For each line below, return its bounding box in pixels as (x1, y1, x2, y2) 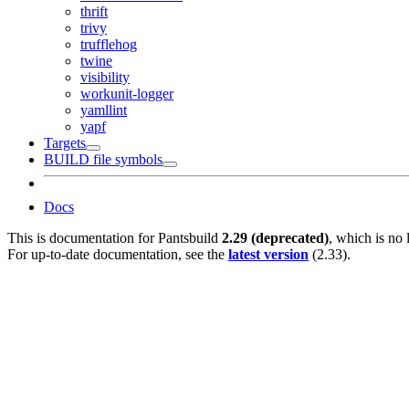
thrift (80, 3, 108, 19)
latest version (228, 246, 309, 262)
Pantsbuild (158, 229, 218, 246)
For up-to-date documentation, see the (7, 246, 228, 262)
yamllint (80, 101, 127, 118)
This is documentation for (7, 229, 158, 246)
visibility (80, 68, 130, 85)
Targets (44, 134, 86, 151)
